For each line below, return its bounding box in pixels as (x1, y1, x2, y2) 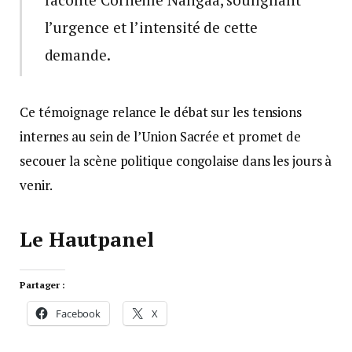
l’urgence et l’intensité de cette (44, 17, 258, 38)
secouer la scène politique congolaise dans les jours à (20, 152, 332, 170)
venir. (20, 176, 53, 195)
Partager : (20, 278, 66, 291)
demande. (44, 45, 111, 65)
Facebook (55, 306, 101, 321)
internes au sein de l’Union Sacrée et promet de (20, 127, 302, 146)
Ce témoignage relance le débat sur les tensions (20, 103, 302, 122)
